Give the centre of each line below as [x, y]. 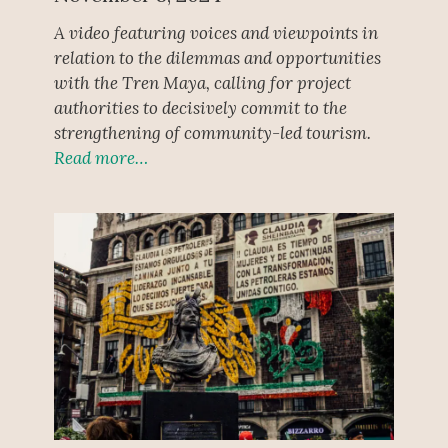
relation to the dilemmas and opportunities [217, 57]
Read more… [100, 157]
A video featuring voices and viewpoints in [215, 32]
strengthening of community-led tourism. [212, 132]
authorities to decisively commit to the [200, 107]
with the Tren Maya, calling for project [202, 82]
